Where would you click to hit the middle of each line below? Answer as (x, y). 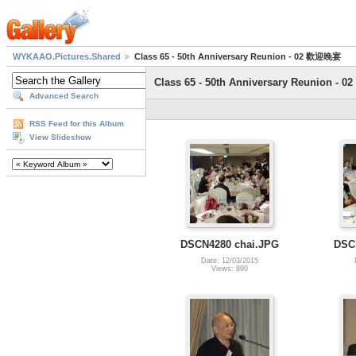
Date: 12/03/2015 (229, 260)
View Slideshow (60, 137)
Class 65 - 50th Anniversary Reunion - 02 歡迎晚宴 (238, 57)
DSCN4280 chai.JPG (229, 244)
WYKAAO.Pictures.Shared (67, 57)
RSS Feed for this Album (77, 124)
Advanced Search (64, 96)
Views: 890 (229, 268)
